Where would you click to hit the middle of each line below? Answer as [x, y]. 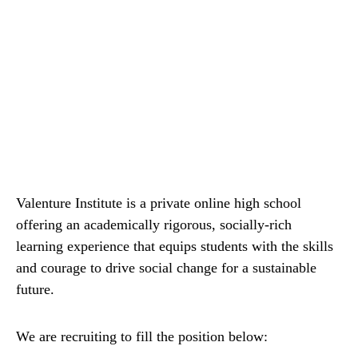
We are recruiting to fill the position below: [142, 337]
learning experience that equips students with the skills [175, 247]
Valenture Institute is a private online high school [159, 203]
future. [35, 290]
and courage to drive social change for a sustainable [166, 268]
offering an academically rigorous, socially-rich [154, 225]
